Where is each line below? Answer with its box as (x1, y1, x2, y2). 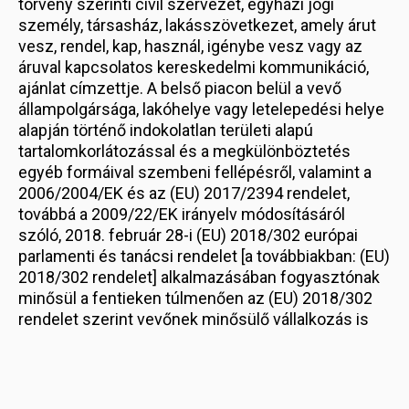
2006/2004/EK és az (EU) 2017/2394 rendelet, (18, 184, 350, 203)
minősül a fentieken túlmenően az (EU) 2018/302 (18, 288, 372, 308)
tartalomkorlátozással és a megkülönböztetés (18, 142, 351, 161)
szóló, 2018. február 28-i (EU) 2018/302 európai (18, 225, 358, 245)
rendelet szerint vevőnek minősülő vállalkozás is (18, 309, 369, 329)
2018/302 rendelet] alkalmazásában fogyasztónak (18, 267, 380, 287)
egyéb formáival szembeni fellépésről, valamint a (18, 163, 372, 182)
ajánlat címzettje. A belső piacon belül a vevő (18, 79, 341, 98)
